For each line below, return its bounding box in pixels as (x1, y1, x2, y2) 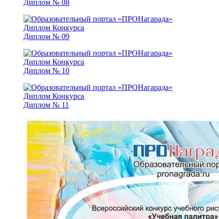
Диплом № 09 (23, 32, 69, 41)
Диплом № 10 (23, 66, 69, 75)
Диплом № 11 (23, 101, 69, 109)
